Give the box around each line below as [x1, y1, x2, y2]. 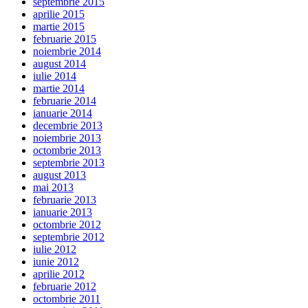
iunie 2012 [33, 256, 79, 268]
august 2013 [33, 169, 86, 181]
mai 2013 [33, 181, 74, 194]
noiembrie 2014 [33, 45, 101, 58]
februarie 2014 [33, 95, 96, 107]
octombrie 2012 [33, 219, 101, 231]
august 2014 [33, 58, 86, 70]
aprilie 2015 [33, 8, 85, 21]
